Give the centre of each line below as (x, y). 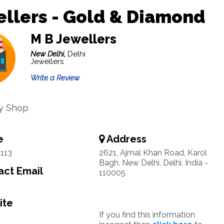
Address (125, 139)
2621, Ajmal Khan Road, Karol (153, 153)
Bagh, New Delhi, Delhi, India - (153, 163)
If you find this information (147, 215)
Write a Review (55, 78)
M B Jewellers (73, 39)
